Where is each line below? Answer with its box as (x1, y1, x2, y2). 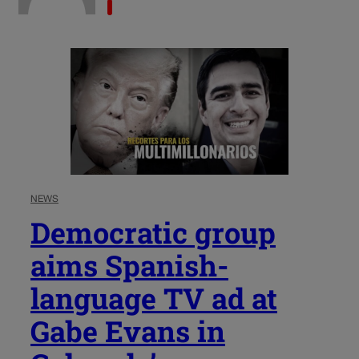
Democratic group (30, 212, 276, 252)
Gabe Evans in (30, 311, 225, 350)
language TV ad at (30, 278, 277, 317)
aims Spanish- (30, 245, 228, 284)
